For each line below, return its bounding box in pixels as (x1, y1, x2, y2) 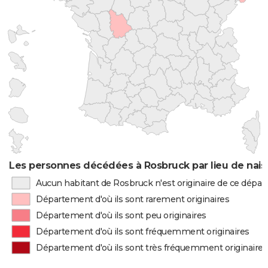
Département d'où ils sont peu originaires (36, 210, 206, 221)
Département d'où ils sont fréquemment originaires (36, 226, 249, 237)
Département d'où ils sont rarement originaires (36, 194, 230, 205)
